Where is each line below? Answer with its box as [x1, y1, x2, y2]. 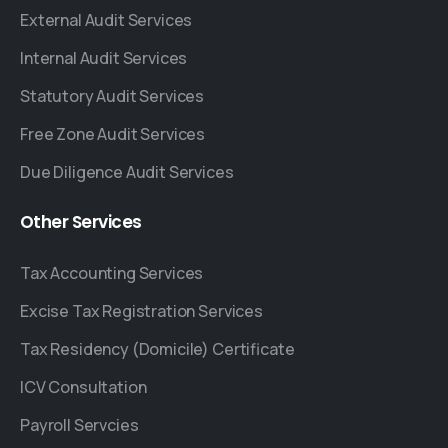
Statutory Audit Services [20, 84, 205, 107]
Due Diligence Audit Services [20, 160, 234, 183]
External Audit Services [20, 8, 193, 31]
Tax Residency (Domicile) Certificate [20, 337, 295, 360]
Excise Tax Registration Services [20, 299, 263, 322]
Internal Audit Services [20, 46, 188, 69]
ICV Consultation [20, 375, 147, 398]
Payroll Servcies [20, 413, 139, 436]
